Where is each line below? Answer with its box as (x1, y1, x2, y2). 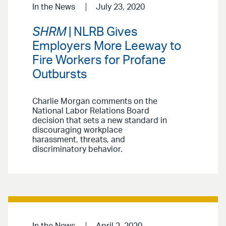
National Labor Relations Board (32, 106, 149, 115)
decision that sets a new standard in (32, 116, 167, 125)
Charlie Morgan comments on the (32, 97, 157, 105)
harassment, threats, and (32, 135, 125, 144)
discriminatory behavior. (32, 145, 123, 153)
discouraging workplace (32, 126, 123, 134)
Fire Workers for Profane (32, 54, 166, 67)
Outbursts (32, 68, 87, 81)
